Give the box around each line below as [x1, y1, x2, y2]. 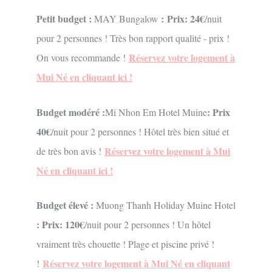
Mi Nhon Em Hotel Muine [105, 105, 207, 118]
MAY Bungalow [94, 12, 161, 25]
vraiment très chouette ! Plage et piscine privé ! [36, 237, 214, 251]
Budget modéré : [36, 104, 105, 119]
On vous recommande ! [36, 51, 126, 64]
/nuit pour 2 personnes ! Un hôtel [84, 218, 211, 231]
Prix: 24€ [167, 12, 205, 26]
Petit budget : [36, 12, 94, 26]
